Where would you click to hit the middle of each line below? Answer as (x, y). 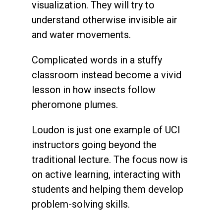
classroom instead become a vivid (107, 75)
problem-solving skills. (81, 204)
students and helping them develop (108, 189)
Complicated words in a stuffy (97, 60)
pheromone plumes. (75, 104)
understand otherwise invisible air (105, 20)
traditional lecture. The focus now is (110, 159)
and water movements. (81, 34)
